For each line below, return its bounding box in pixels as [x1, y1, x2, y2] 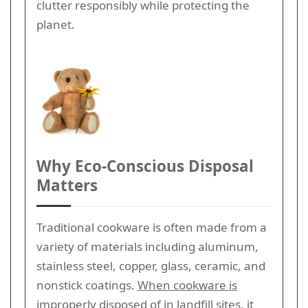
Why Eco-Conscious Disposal [36, 155, 254, 177]
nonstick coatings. [36, 276, 137, 293]
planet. [36, 16, 75, 32]
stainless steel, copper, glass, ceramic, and [36, 257, 265, 274]
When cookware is [137, 276, 237, 293]
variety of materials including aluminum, [36, 238, 258, 254]
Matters [36, 174, 98, 196]
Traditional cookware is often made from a [36, 219, 267, 235]
